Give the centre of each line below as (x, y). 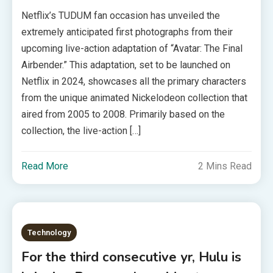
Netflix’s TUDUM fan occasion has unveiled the (121, 16)
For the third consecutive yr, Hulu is (132, 257)
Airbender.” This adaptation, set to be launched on (126, 65)
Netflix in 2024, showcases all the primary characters (134, 81)
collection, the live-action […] (81, 131)
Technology (49, 232)
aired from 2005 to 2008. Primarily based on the (123, 114)
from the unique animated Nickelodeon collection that (135, 98)
